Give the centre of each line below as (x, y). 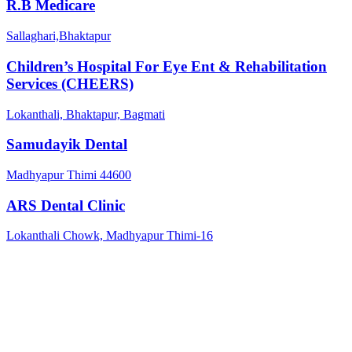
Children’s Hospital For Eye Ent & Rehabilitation (167, 66)
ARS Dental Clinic (66, 205)
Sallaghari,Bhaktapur (59, 36)
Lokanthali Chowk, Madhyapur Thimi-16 (110, 236)
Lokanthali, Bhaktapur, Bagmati (86, 114)
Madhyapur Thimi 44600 (69, 174)
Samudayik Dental (67, 145)
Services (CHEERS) (70, 83)
